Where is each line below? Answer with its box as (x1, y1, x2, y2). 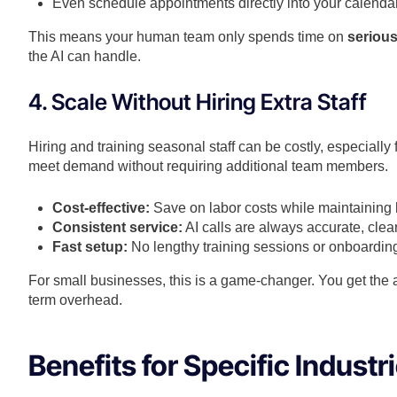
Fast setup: (52, 239, 128, 255)
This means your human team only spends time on (28, 29, 347, 45)
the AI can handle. (28, 49, 141, 65)
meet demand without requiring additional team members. (28, 159, 388, 175)
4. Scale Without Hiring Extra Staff (28, 89, 367, 116)
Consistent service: (52, 220, 183, 236)
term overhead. (28, 292, 122, 308)
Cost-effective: (52, 200, 151, 216)
